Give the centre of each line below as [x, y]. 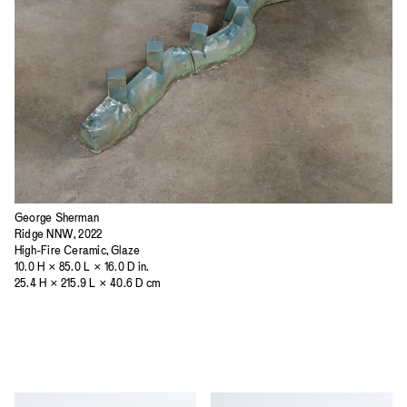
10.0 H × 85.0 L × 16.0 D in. [82, 266]
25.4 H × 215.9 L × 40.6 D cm [88, 283]
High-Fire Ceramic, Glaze [78, 250]
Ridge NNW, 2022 [59, 233]
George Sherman [57, 217]
